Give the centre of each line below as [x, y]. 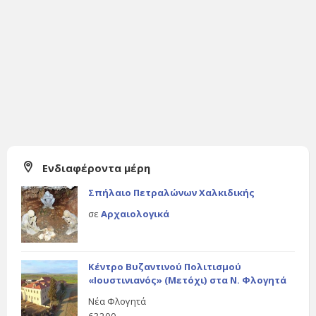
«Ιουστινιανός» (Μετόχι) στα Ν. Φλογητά [187, 280]
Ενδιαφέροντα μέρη [96, 168]
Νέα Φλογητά [117, 302]
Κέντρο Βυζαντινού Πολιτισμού [165, 267]
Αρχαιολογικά [135, 214]
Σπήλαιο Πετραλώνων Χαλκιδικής [171, 193]
